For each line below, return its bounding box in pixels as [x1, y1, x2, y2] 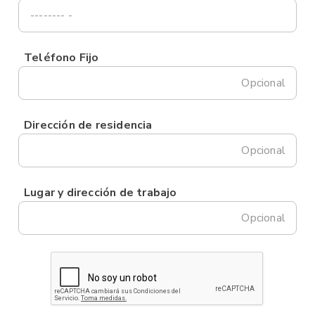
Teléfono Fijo [24, 49, 99, 65]
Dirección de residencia [24, 117, 153, 133]
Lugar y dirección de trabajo [24, 184, 177, 200]
